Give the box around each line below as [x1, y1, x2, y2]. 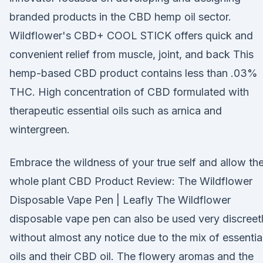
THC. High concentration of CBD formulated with [9, 86, 249, 98]
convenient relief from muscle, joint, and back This [9, 48, 254, 60]
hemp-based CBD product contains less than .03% [9, 67, 258, 79]
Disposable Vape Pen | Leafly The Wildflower [9, 194, 231, 206]
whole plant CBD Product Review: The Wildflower [9, 175, 252, 187]
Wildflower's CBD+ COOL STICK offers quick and [9, 29, 253, 42]
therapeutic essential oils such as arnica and [9, 104, 222, 117]
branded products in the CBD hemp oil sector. [9, 11, 231, 23]
